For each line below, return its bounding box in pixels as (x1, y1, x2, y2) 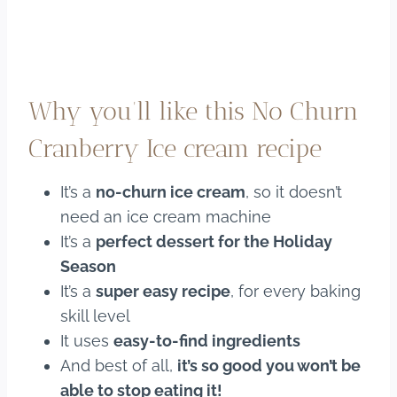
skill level (60, 307, 130, 326)
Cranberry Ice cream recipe (28, 134, 322, 164)
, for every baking (230, 282, 361, 301)
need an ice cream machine (60, 207, 271, 227)
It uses (60, 331, 113, 351)
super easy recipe (96, 282, 230, 301)
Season (60, 257, 116, 276)
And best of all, (60, 356, 177, 376)
